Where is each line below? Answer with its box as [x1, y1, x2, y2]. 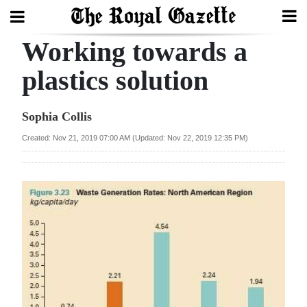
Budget [22, 219, 59, 234]
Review [22, 169, 58, 184]
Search [10, 38, 38, 49]
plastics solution [22, 65, 208, 96]
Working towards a [22, 36, 247, 67]
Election [22, 250, 63, 265]
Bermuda [22, 200, 70, 215]
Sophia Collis [22, 110, 92, 123]
